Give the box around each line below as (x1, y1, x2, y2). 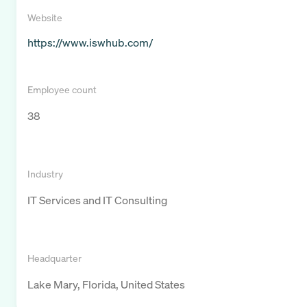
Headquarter (27, 251, 82, 265)
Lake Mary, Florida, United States (27, 277, 185, 293)
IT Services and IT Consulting (27, 193, 167, 208)
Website (27, 11, 62, 25)
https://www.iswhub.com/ (27, 35, 153, 51)
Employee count (27, 83, 97, 97)
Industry (27, 167, 63, 181)
